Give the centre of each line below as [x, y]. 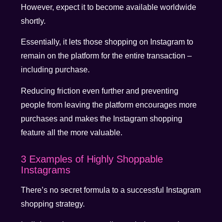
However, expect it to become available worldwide [109, 7]
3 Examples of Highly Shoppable [92, 159]
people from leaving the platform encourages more [109, 105]
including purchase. [55, 70]
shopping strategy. [53, 204]
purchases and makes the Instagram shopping [102, 118]
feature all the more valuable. [72, 132]
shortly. [33, 21]
